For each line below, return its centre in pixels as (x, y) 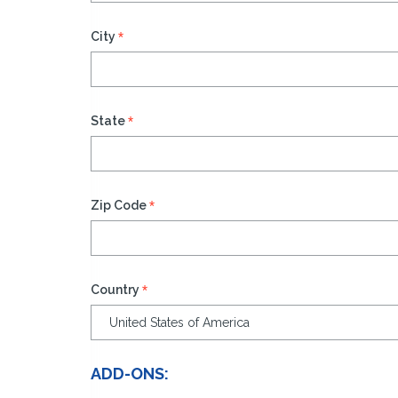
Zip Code (119, 205)
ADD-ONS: (130, 373)
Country (115, 289)
